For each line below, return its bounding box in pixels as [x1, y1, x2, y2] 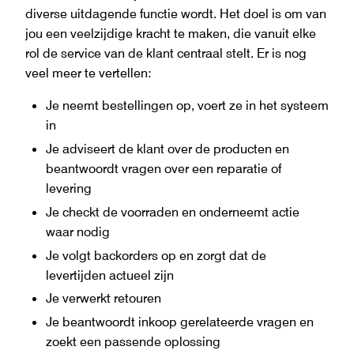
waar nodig [45, 223, 110, 239]
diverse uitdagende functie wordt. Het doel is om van [25, 6, 326, 22]
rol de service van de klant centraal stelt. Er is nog [25, 45, 307, 62]
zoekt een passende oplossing [45, 333, 220, 350]
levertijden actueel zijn [45, 266, 174, 283]
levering [45, 179, 92, 196]
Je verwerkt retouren [45, 290, 161, 307]
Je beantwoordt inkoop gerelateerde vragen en [45, 314, 314, 330]
